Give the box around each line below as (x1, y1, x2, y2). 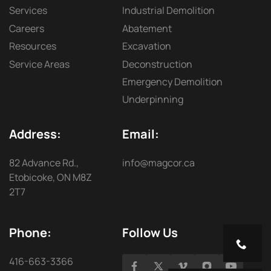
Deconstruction (122, 57, 192, 71)
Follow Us (122, 224, 178, 241)
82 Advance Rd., (9, 156, 79, 170)
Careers (9, 21, 44, 35)
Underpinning (122, 93, 183, 106)
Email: (122, 126, 159, 143)
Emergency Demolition (122, 75, 223, 89)
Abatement (122, 21, 172, 35)
